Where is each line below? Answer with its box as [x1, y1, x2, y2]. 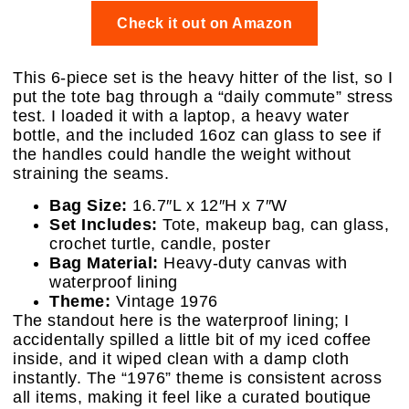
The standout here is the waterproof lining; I [13, 311, 350, 330]
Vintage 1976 [110, 292, 218, 311]
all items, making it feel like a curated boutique [13, 388, 372, 407]
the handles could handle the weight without [13, 144, 351, 163]
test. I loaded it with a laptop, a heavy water [13, 106, 349, 125]
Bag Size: [49, 196, 128, 215]
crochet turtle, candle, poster [49, 235, 270, 254]
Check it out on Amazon [117, 15, 292, 31]
